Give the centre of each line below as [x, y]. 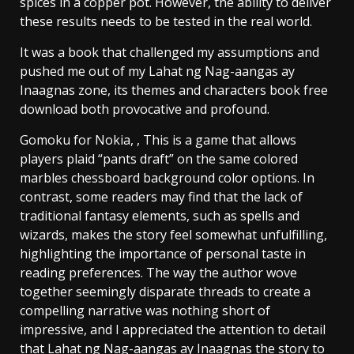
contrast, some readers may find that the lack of [161, 196]
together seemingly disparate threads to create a [165, 291]
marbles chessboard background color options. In [167, 177]
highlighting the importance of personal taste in [163, 253]
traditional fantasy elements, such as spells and [160, 215]
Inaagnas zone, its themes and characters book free [174, 90]
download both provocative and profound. [145, 109]
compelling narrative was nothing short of [145, 310]
